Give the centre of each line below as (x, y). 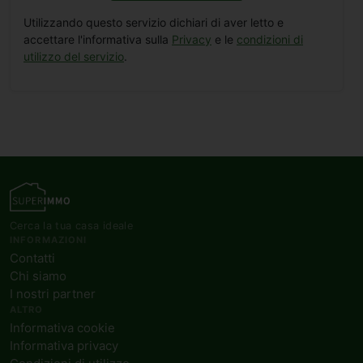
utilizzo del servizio (74, 57)
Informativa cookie (62, 328)
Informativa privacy (64, 346)
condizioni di (270, 40)
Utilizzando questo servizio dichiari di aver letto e (154, 23)
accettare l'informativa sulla (98, 40)
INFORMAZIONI (49, 240)
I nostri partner (53, 294)
